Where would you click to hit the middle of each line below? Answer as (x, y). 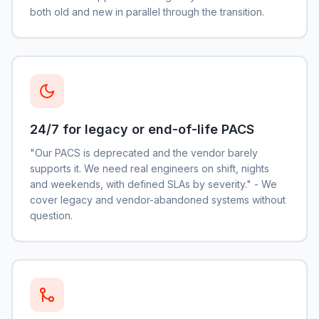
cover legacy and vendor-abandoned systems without (158, 200)
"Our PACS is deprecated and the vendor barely (144, 153)
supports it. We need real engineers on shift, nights (150, 168)
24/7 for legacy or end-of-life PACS (142, 129)
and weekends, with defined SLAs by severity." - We (153, 184)
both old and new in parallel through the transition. (147, 12)
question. (51, 215)
